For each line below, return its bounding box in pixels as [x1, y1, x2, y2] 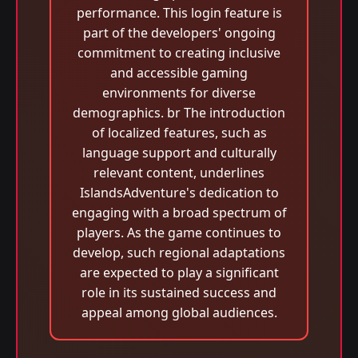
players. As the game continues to [77, 224, 281, 241]
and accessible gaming [110, 64, 248, 82]
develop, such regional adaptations [73, 244, 285, 261]
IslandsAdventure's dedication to [79, 184, 279, 201]
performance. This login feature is [76, 4, 282, 22]
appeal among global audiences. [81, 304, 277, 321]
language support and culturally [82, 144, 276, 161]
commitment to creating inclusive [78, 44, 280, 62]
